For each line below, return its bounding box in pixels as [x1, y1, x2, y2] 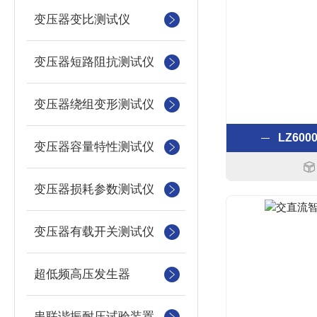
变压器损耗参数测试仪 [34, 183, 154, 196]
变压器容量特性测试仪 [34, 140, 154, 154]
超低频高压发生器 [34, 267, 130, 281]
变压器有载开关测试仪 [34, 225, 154, 238]
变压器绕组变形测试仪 [34, 98, 154, 111]
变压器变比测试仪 [34, 13, 130, 26]
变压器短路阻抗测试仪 [34, 55, 154, 69]
